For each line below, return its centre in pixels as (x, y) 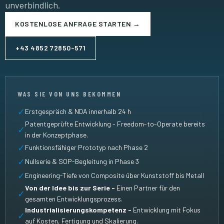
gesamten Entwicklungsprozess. (74, 199)
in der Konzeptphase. (56, 135)
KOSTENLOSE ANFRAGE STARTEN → (78, 24)
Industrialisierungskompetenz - (79, 210)
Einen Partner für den (148, 188)
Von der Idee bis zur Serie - (71, 188)
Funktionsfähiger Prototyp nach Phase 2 (86, 147)
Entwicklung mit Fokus (167, 210)
